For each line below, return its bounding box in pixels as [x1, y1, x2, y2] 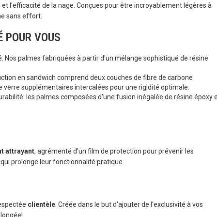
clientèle [28, 201, 55, 208]
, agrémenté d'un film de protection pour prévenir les [34, 147, 194, 155]
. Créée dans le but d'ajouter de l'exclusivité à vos [55, 201, 203, 208]
